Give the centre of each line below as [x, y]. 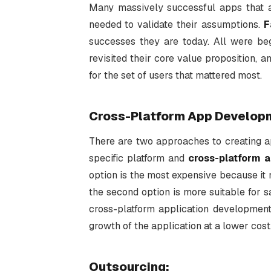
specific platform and [138, 158]
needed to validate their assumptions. [176, 25]
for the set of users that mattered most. [175, 76]
